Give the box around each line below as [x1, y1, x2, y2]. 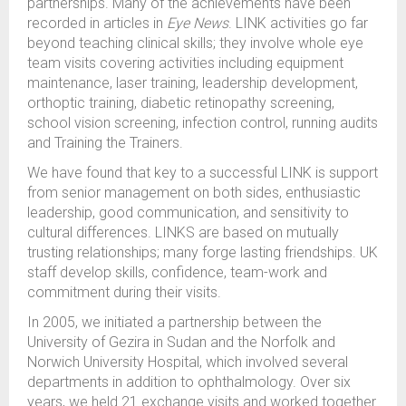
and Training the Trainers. [27, 134, 183, 152]
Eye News [167, 14, 228, 33]
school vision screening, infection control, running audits [27, 114, 378, 132]
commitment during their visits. [27, 284, 221, 302]
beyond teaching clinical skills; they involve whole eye [27, 34, 363, 53]
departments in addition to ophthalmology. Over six [27, 373, 351, 391]
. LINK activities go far [228, 14, 368, 33]
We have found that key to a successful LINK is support [27, 164, 378, 182]
